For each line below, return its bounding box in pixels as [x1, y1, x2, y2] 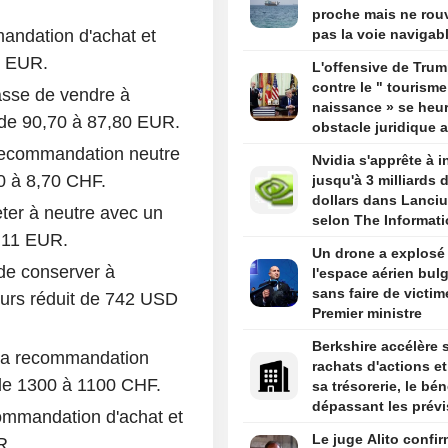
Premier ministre [311, 305, 422, 322]
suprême [311, 159, 371, 176]
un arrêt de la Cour [311, 139, 439, 156]
